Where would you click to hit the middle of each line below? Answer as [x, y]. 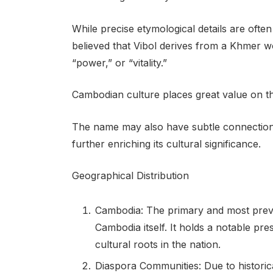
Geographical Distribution [130, 176]
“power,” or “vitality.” [119, 62]
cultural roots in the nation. [158, 245]
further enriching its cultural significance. [166, 144]
